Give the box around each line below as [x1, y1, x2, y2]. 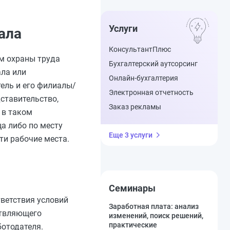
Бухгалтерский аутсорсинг [109, 60, 198, 68]
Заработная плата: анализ [109, 202, 199, 210]
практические [109, 221, 157, 229]
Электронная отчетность [109, 88, 194, 97]
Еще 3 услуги [109, 131, 152, 139]
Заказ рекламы [109, 103, 161, 111]
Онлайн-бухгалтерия [109, 74, 178, 82]
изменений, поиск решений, [109, 212, 203, 220]
